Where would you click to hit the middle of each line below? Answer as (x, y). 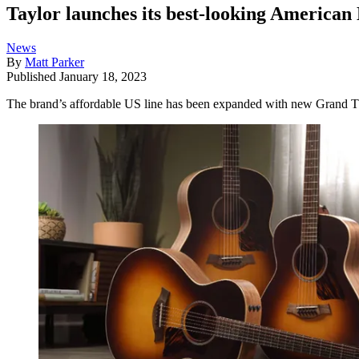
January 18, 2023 (103, 76)
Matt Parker (54, 62)
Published (33, 76)
